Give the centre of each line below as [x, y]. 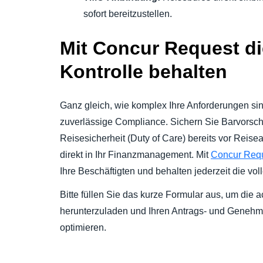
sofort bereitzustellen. [128, 14]
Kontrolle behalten [144, 72]
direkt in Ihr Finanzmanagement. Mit [135, 155]
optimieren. [83, 228]
